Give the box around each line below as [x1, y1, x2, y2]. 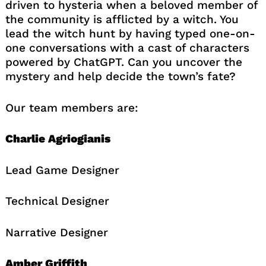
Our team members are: [5, 100, 138, 115]
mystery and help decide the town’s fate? [5, 69, 236, 84]
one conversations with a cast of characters [5, 41, 249, 55]
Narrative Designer [5, 225, 108, 239]
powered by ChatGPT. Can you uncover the [5, 55, 242, 69]
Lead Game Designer [5, 163, 119, 177]
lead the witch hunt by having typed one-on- [5, 27, 255, 41]
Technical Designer [5, 194, 109, 208]
